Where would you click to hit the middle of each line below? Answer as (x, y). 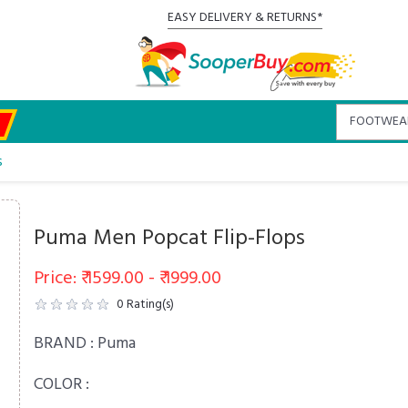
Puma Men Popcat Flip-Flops (170, 239)
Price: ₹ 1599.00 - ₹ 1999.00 (128, 279)
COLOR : (62, 385)
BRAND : (66, 344)
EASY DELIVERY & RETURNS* (245, 18)
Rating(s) (149, 305)
